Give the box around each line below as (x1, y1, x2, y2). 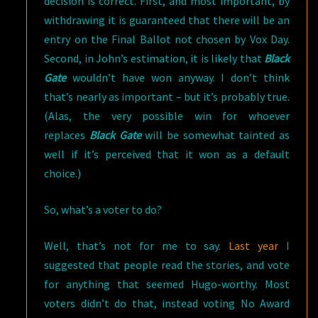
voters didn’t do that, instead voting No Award (44, 296, 290, 310)
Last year (229, 238, 279, 253)
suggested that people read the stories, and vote (44, 258, 290, 272)
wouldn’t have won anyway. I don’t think (66, 70, 290, 84)
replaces (44, 128, 90, 142)
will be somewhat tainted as (141, 128, 290, 142)
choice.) (44, 166, 82, 180)
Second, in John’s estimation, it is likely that (44, 51, 264, 65)
